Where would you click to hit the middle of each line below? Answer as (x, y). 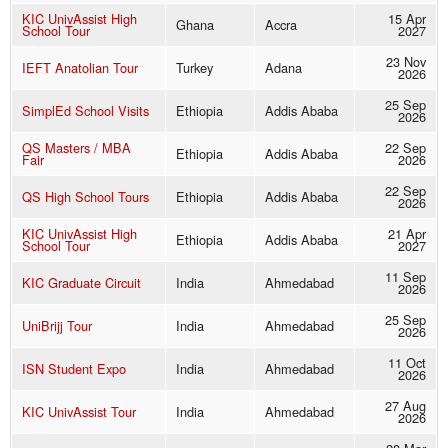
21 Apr (407, 234)
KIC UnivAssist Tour (79, 412)
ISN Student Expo (74, 369)
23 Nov (406, 62)
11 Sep (405, 277)
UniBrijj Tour (57, 326)
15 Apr (407, 19)
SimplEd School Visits (85, 111)
